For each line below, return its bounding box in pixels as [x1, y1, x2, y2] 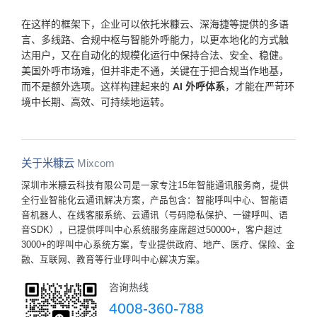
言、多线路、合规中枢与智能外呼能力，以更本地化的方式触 [21, 34, 289, 46]
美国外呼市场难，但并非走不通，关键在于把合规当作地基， [21, 65, 289, 77]
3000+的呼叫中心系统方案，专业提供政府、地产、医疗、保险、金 [21, 239, 295, 250]
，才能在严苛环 [225, 81, 294, 93]
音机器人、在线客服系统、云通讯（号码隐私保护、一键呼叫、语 [21, 209, 288, 220]
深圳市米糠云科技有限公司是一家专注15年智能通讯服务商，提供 [21, 180, 289, 190]
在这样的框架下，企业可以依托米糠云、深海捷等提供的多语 [21, 18, 289, 30]
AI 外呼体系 [170, 81, 225, 93]
